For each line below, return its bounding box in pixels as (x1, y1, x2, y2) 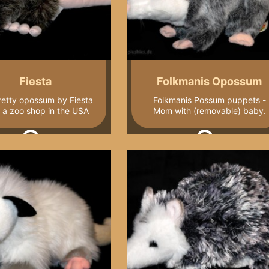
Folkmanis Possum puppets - (153, 94, 266, 105)
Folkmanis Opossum (157, 75, 262, 88)
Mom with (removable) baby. (153, 105, 266, 116)
